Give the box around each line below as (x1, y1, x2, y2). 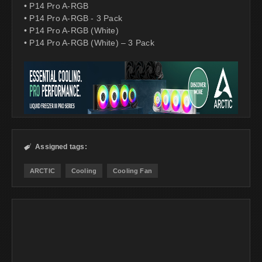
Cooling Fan (113, 167, 152, 174)
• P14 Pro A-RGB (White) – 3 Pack (24, 37, 154, 47)
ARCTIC (30, 167, 55, 174)
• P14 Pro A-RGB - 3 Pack (24, 13, 123, 23)
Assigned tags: (35, 142, 87, 151)
